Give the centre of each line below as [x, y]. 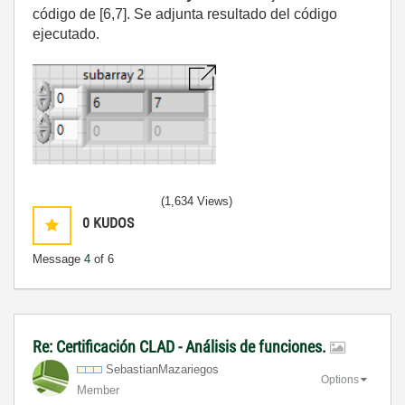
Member [98, 390]
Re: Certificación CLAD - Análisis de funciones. [181, 346]
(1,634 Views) [197, 201]
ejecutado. [66, 33]
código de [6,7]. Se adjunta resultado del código [185, 14]
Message [58, 259]
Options [340, 379]
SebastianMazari [150, 369]
